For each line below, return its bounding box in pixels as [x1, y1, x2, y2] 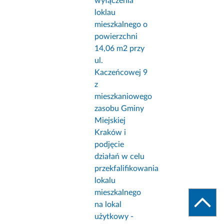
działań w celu [94, 152, 145, 161]
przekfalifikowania [94, 164, 159, 173]
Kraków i [94, 128, 126, 137]
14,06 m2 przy [94, 44, 145, 53]
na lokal [94, 200, 122, 209]
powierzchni [94, 32, 138, 41]
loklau [94, 8, 116, 17]
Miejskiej [94, 116, 126, 125]
